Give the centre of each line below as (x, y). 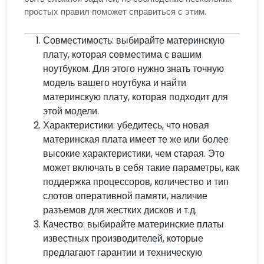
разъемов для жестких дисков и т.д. (120, 210)
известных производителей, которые (123, 238)
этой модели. (71, 111)
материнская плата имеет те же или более (136, 139)
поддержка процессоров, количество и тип (136, 181)
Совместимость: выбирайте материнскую (133, 40)
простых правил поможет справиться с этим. (115, 11)
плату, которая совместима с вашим (122, 54)
